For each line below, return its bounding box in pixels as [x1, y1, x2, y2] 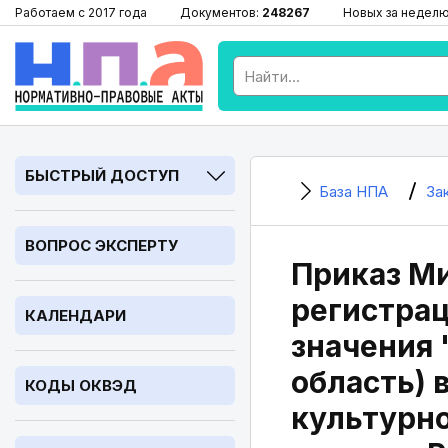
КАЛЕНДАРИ [25, 306, 126, 325]
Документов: [180, 5, 262, 20]
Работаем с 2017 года [15, 5, 147, 20]
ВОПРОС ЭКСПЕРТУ [25, 236, 178, 255]
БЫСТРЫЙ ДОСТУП [25, 166, 179, 185]
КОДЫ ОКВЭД [25, 376, 137, 395]
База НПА [319, 182, 388, 201]
